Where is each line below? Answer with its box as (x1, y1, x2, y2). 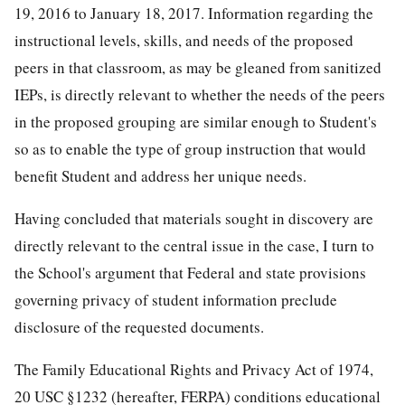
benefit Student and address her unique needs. (14, 165, 306, 186)
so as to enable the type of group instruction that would (14, 137, 366, 159)
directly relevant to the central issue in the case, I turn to (14, 234, 374, 256)
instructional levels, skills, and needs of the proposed (14, 29, 353, 51)
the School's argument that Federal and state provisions (14, 261, 366, 283)
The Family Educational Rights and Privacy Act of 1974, (14, 358, 373, 380)
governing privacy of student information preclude (14, 288, 337, 310)
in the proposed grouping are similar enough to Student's (14, 110, 377, 132)
